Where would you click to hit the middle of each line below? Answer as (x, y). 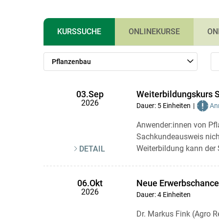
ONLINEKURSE (154, 32)
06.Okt (90, 183)
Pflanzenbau (71, 62)
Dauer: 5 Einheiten (163, 106)
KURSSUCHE (79, 32)
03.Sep (90, 94)
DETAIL (92, 149)
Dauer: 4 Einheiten (163, 195)
